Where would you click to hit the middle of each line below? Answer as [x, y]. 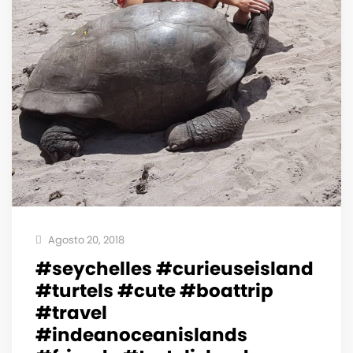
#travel [71, 312]
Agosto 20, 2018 [85, 240]
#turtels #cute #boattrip [154, 290]
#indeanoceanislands [141, 334]
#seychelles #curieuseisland [175, 268]
